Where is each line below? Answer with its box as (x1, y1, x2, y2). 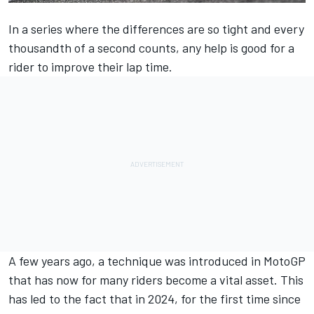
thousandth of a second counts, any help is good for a (8, 39, 294, 55)
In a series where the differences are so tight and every (8, 20, 304, 36)
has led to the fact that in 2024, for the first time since (8, 290, 301, 306)
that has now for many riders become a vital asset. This (8, 271, 303, 287)
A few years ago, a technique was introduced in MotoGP (8, 252, 306, 268)
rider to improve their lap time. (8, 58, 172, 74)
